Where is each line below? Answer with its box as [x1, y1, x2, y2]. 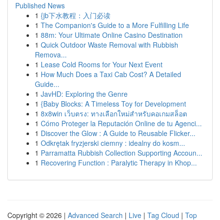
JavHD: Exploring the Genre [41, 89, 128, 99]
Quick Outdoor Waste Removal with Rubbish [41, 40, 178, 50]
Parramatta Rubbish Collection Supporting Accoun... [41, 148, 202, 158]
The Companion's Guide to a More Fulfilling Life [41, 20, 189, 30]
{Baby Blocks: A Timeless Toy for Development [41, 99, 186, 109]
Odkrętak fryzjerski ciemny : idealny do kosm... [41, 138, 185, 148]
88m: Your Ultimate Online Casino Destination [41, 30, 183, 40]
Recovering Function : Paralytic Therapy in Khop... [41, 158, 197, 167]
